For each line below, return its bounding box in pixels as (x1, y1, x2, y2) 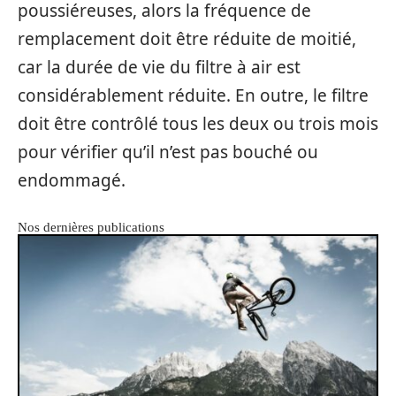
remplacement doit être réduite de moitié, (18, 27, 356, 50)
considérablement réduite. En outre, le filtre (18, 83, 369, 107)
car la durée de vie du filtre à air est (18, 55, 301, 79)
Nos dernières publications (18, 219, 164, 234)
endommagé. (18, 168, 126, 192)
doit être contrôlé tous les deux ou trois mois (18, 111, 378, 135)
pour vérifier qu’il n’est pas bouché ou (18, 140, 318, 164)
